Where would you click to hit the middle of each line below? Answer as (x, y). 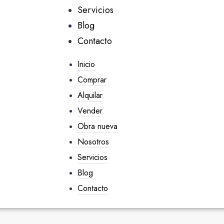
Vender (90, 111)
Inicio (86, 64)
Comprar (92, 80)
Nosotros (93, 142)
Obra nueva (97, 126)
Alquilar (90, 95)
